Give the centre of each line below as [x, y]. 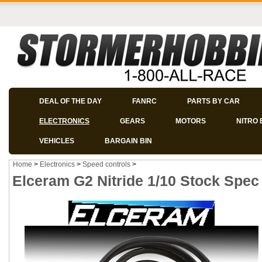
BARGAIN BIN [128, 141]
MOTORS [191, 121]
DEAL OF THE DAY [70, 101]
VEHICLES [57, 141]
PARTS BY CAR [213, 101]
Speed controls [106, 164]
